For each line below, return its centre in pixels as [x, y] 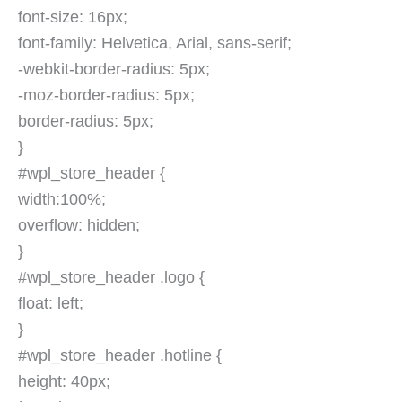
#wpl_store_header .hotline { [120, 356]
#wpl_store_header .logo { [111, 278]
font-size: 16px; [73, 17]
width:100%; [62, 200]
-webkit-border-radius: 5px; [114, 70]
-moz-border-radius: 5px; [106, 96]
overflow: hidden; [79, 226]
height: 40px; [64, 382]
